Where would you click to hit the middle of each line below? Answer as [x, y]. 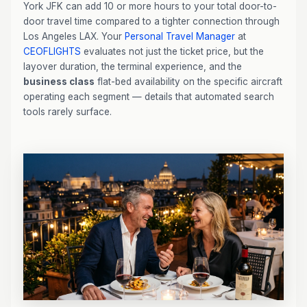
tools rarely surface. [67, 112]
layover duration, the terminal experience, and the [133, 66]
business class [59, 82]
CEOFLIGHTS [52, 51]
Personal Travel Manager [180, 36]
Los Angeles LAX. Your [74, 36]
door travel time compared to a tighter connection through [151, 21]
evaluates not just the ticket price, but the [172, 51]
